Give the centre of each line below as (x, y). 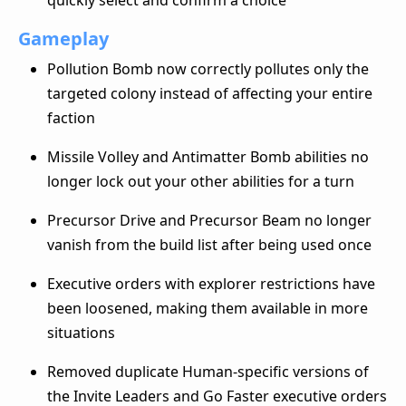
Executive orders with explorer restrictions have (211, 283)
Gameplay (63, 38)
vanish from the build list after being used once (209, 244)
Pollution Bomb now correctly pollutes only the (208, 68)
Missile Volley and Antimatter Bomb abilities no (208, 156)
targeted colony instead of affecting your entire (210, 93)
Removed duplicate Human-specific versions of (208, 371)
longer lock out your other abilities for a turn (201, 181)
